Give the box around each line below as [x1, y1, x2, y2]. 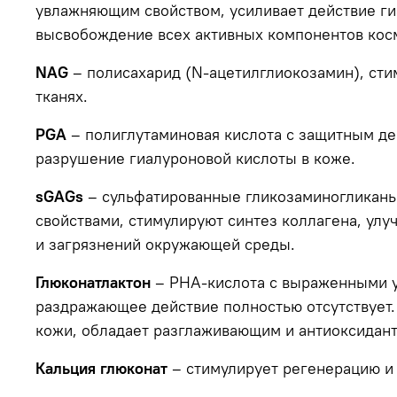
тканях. [35, 85, 88, 106]
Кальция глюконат [35, 357, 167, 378]
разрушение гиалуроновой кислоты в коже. [35, 147, 355, 168]
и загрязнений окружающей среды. [35, 233, 295, 254]
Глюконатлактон [35, 271, 151, 292]
